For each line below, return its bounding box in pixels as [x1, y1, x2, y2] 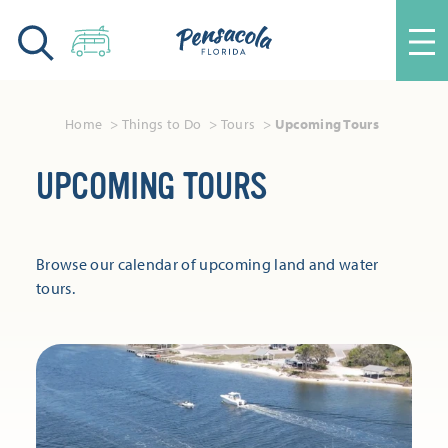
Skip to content [24, 22, 130, 42]
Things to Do [121, 114, 202, 133]
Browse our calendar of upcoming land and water [36, 253, 379, 274]
